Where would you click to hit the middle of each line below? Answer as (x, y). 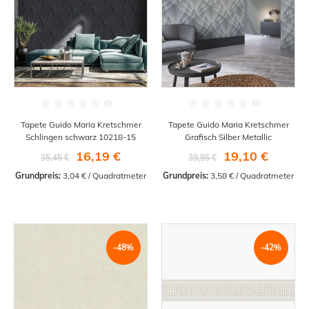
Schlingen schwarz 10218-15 (81, 137)
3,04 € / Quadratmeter (103, 175)
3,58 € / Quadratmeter (251, 175)
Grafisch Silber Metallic (228, 137)
